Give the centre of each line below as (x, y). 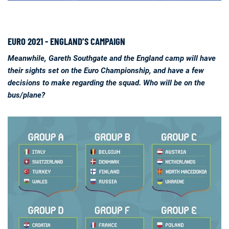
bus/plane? (26, 95)
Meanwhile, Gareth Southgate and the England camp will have (112, 58)
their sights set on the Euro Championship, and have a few (106, 71)
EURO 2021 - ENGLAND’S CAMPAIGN (66, 41)
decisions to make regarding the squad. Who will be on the (106, 83)
